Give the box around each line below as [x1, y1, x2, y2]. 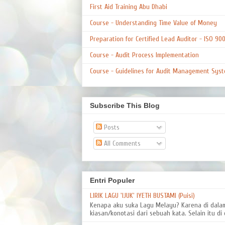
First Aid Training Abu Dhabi [90, 2, 167, 11]
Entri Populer [90, 176, 135, 184]
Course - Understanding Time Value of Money [90, 18, 217, 27]
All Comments [102, 139, 141, 148]
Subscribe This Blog [90, 101, 160, 110]
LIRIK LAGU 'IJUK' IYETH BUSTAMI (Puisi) [90, 191, 195, 200]
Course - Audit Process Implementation [90, 50, 199, 59]
